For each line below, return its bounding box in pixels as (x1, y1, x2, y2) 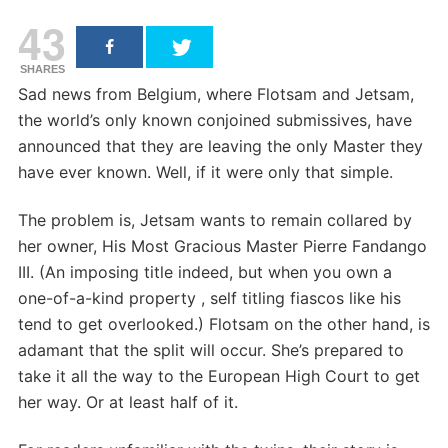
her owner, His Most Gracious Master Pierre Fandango (18, 235, 427, 256)
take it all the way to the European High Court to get (18, 365, 420, 386)
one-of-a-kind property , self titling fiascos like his (18, 287, 401, 308)
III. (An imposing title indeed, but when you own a (18, 261, 392, 282)
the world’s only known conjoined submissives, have (18, 109, 412, 130)
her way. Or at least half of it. (18, 391, 238, 412)
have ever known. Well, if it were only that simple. (18, 161, 393, 182)
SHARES (19, 62, 65, 75)
